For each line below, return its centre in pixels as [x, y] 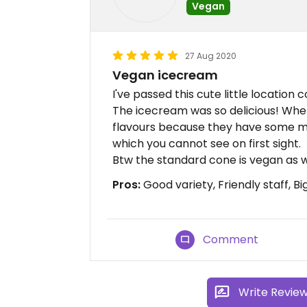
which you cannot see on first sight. [207, 144]
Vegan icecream [165, 75]
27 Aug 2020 [211, 56]
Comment [231, 240]
